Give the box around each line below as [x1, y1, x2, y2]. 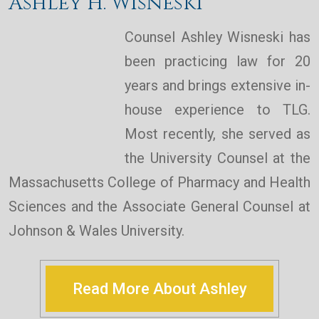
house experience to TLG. [125, 101, 310, 119]
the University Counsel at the [125, 150, 310, 167]
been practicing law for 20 [125, 53, 310, 70]
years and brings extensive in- [125, 77, 310, 95]
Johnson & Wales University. [9, 222, 184, 240]
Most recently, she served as [125, 125, 310, 143]
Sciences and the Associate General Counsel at [9, 198, 310, 216]
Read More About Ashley [72, 280, 247, 298]
